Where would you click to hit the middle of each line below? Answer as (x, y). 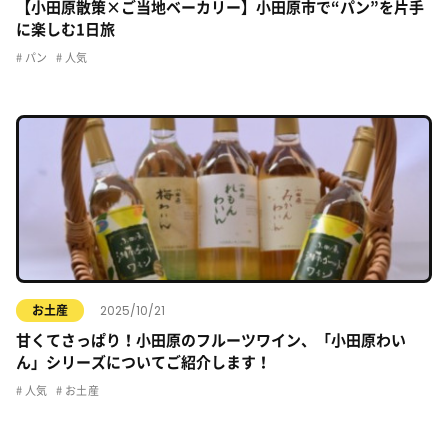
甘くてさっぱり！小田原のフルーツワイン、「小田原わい (211, 340)
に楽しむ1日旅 (65, 29)
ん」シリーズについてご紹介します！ (143, 362)
